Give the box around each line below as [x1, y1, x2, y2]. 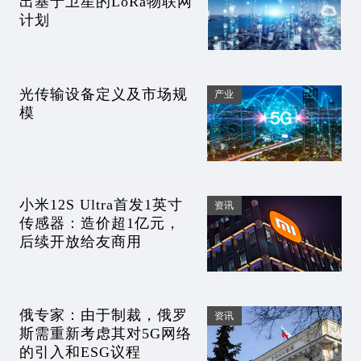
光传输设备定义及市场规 [19, 85, 188, 102]
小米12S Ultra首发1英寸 [19, 197, 183, 213]
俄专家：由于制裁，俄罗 [19, 307, 188, 324]
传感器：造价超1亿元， [19, 215, 180, 231]
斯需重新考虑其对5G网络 [19, 326, 192, 342]
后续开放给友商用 [19, 234, 142, 250]
